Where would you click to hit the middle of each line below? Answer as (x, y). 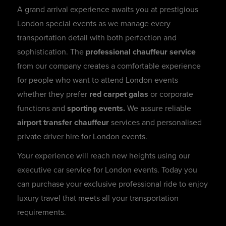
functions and (41, 109)
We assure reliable (158, 109)
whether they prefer (53, 95)
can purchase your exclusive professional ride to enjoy (112, 184)
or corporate (171, 95)
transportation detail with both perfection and (97, 38)
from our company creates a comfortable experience (109, 66)
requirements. (42, 213)
